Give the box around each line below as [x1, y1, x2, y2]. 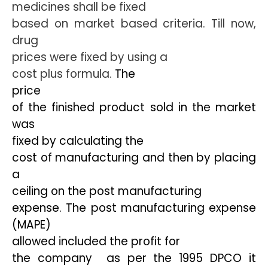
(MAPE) [12, 217, 51, 233]
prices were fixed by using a [12, 49, 167, 65]
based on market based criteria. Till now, [12, 16, 256, 32]
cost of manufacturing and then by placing [12, 150, 256, 166]
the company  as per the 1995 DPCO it [12, 250, 256, 266]
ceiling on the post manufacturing [12, 183, 202, 199]
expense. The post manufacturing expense [12, 200, 256, 216]
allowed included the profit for [12, 233, 180, 249]
